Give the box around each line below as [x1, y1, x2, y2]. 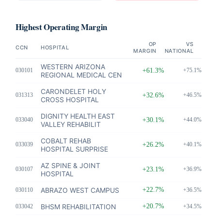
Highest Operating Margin [15, 21, 107, 33]
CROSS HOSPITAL [41, 95, 99, 104]
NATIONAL [164, 47, 194, 55]
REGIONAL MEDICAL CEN [41, 71, 122, 79]
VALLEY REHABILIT [41, 120, 101, 129]
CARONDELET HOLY [41, 87, 106, 96]
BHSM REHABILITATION [41, 202, 116, 211]
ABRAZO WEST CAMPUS [41, 186, 119, 195]
